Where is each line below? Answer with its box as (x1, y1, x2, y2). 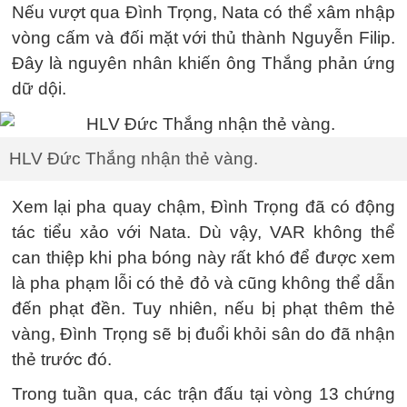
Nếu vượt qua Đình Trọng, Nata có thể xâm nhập (12, 3, 395, 22)
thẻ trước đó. (12, 349, 112, 369)
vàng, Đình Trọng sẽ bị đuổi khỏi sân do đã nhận (12, 323, 395, 343)
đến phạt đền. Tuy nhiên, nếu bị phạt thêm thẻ (12, 298, 395, 318)
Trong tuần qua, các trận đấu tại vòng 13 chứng (12, 383, 395, 403)
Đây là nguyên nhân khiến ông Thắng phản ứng (12, 54, 395, 73)
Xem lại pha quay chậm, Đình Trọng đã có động (12, 196, 395, 216)
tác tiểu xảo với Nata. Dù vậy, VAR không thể (12, 222, 395, 242)
